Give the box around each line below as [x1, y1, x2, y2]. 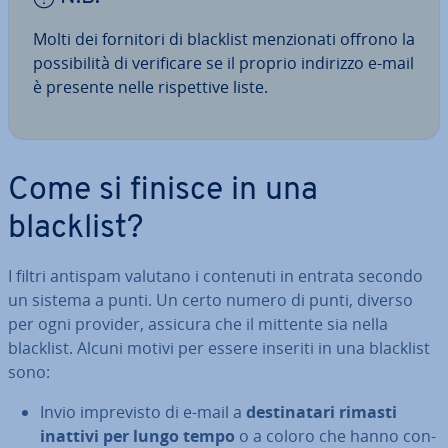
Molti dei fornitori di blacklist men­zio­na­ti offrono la [33, 28, 415, 51]
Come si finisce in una [8, 175, 318, 208]
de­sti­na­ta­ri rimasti [246, 401, 397, 424]
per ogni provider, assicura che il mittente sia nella [8, 313, 388, 336]
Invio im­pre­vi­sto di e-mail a [40, 401, 246, 424]
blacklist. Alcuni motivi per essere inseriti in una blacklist [8, 337, 430, 360]
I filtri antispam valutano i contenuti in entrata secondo [8, 265, 423, 288]
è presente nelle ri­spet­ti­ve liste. [33, 76, 268, 99]
